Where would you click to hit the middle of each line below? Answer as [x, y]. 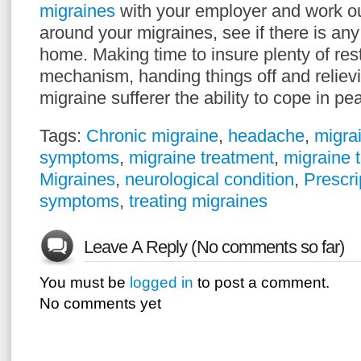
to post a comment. [261, 282]
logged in [162, 282]
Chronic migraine [152, 136]
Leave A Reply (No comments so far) [214, 247]
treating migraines [198, 201]
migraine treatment [201, 158]
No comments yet [100, 303]
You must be [85, 282]
